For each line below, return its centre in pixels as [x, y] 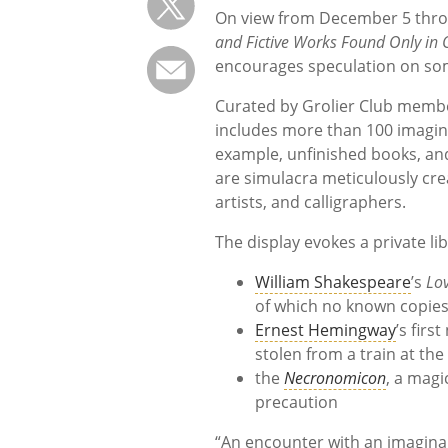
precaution [296, 402]
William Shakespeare [333, 282]
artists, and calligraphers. [310, 202]
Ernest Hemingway [325, 330]
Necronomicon [335, 378]
